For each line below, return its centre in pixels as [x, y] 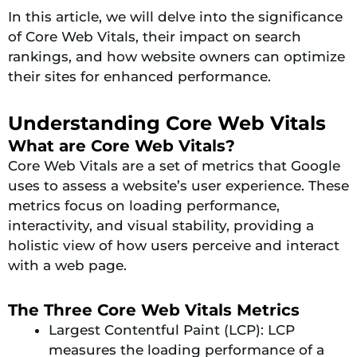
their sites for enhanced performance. [139, 77]
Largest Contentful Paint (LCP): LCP [172, 330]
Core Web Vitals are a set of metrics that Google [174, 165]
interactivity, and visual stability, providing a [161, 225]
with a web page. [67, 265]
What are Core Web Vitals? [122, 145]
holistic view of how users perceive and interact [174, 245]
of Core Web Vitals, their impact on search [155, 37]
